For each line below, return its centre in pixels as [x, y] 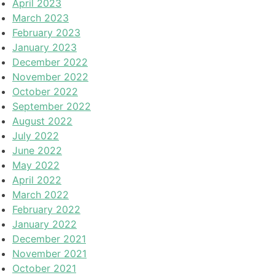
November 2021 [49, 254]
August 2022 [42, 121]
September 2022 [52, 107]
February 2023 [46, 33]
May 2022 [36, 165]
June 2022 [37, 151]
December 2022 [50, 62]
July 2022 [36, 136]
